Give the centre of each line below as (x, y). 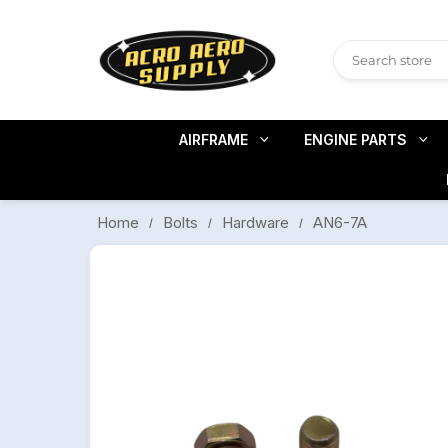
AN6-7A (340, 222)
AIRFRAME (213, 139)
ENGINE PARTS (355, 139)
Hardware (255, 223)
